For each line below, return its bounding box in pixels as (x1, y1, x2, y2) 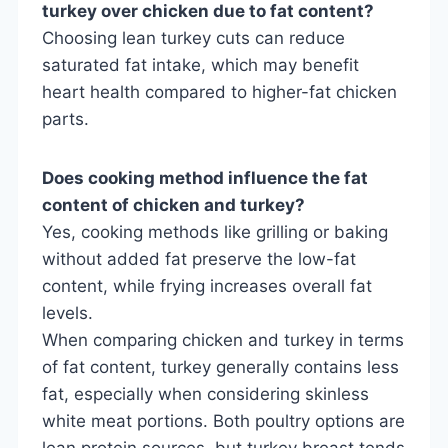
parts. (42, 108, 89, 129)
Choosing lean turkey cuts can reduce (42, 27, 345, 48)
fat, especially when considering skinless (42, 383, 369, 404)
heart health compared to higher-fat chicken (42, 81, 397, 102)
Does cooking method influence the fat (42, 167, 368, 188)
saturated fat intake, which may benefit (42, 54, 359, 75)
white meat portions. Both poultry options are (42, 410, 405, 431)
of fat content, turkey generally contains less (42, 356, 399, 377)
